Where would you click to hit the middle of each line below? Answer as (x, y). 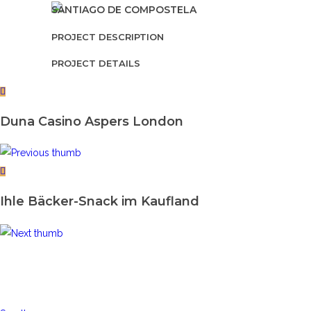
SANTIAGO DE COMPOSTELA (124, 10)
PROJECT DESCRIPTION (108, 37)
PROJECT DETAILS (96, 63)
